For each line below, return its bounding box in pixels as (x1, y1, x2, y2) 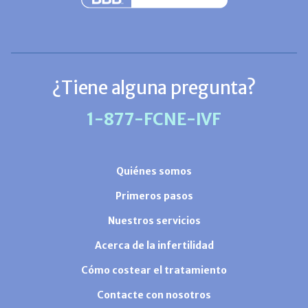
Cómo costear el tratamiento (81, 264, 227, 277)
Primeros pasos (115, 190, 193, 203)
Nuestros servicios (107, 214, 201, 228)
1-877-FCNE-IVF (87, 109, 221, 131)
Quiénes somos (116, 165, 192, 178)
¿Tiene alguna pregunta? (52, 76, 256, 100)
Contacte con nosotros (97, 289, 211, 302)
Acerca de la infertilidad (94, 239, 214, 252)
